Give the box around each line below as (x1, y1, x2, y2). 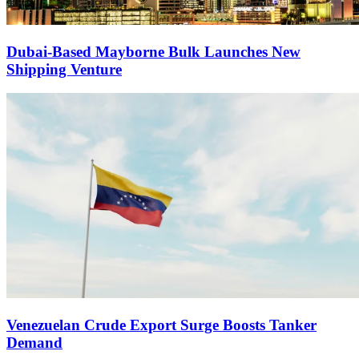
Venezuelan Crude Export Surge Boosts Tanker (6, 316, 317, 333)
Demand (6, 333, 63, 351)
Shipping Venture (6, 60, 122, 78)
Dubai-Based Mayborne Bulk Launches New (6, 42, 301, 60)
